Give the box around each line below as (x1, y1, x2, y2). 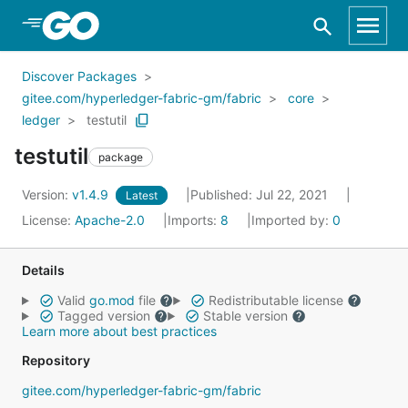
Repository (22, 352, 90, 368)
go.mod (88, 292, 135, 308)
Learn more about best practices (22, 323, 217, 339)
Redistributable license (204, 292, 347, 308)
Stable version (199, 308, 291, 323)
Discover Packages (22, 68, 137, 84)
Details (22, 262, 65, 278)
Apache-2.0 (75, 212, 145, 228)
